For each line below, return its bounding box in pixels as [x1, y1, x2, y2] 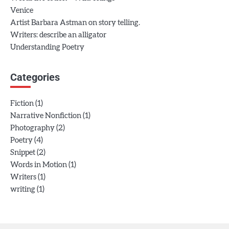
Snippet [10, 148, 35, 156]
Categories [10, 71, 60, 83]
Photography [10, 124, 55, 132]
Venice [10, 6, 33, 14]
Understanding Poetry [10, 43, 84, 51]
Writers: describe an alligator [10, 31, 106, 39]
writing [10, 185, 35, 193]
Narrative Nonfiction [10, 111, 81, 120]
